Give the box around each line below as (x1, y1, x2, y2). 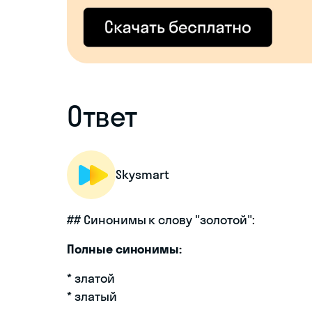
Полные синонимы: (67, 241, 182, 258)
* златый (67, 288, 117, 305)
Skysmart (116, 166, 169, 183)
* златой (67, 270, 115, 287)
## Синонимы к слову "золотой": (67, 212, 255, 228)
